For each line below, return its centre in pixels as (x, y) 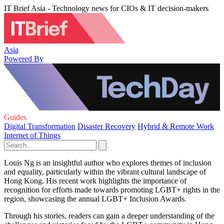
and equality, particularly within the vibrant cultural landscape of (105, 172)
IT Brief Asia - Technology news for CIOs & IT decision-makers (106, 8)
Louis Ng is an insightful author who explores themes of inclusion (108, 163)
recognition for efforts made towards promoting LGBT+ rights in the (112, 190)
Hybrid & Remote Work (176, 126)
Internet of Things (32, 135)
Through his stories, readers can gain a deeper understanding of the (109, 216)
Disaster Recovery (106, 126)
